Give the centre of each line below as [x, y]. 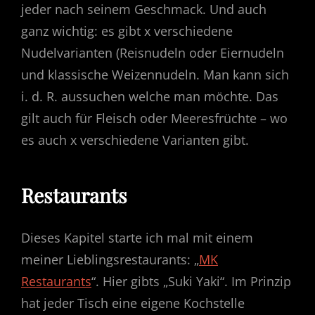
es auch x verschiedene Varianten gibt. [135, 140]
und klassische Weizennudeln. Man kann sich [155, 75]
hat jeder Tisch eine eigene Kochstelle [133, 303]
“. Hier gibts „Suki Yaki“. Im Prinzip [191, 281]
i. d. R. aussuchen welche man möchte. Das [150, 97]
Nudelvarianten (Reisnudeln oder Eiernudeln [153, 53]
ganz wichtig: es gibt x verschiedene [127, 31]
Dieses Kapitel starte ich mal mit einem [137, 237]
